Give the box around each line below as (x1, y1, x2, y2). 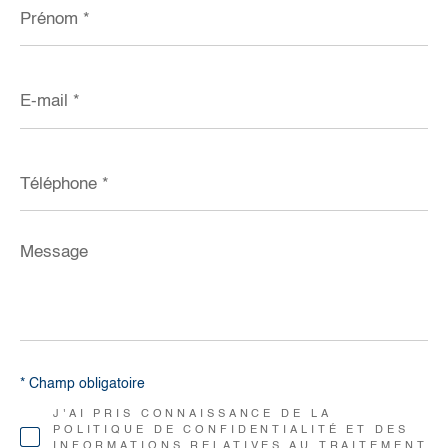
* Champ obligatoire (20, 376, 145, 391)
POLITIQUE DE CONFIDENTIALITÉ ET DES (52, 424, 409, 436)
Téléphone (19, 157, 87, 173)
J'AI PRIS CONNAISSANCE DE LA (52, 408, 332, 420)
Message (19, 239, 80, 255)
